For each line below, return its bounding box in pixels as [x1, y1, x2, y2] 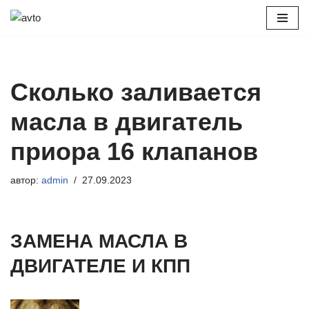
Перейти [10, 31, 50, 43]
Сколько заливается [10, 78, 261, 106]
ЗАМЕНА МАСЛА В [10, 230, 188, 252]
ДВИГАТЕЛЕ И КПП [10, 255, 190, 277]
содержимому [10, 64, 76, 76]
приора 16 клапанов [10, 137, 258, 166]
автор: [10, 175, 41, 186]
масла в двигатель [10, 108, 243, 136]
